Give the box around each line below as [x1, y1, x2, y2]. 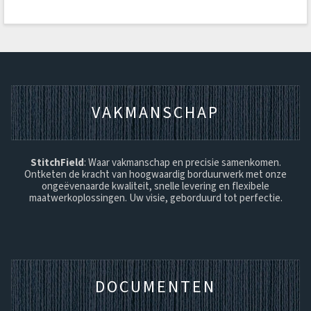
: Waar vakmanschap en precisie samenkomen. [83, 155, 281, 169]
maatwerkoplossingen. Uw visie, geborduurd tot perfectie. [28, 190, 283, 205]
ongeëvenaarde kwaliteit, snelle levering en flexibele [42, 178, 269, 193]
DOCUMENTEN [95, 275, 216, 298]
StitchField [30, 155, 84, 169]
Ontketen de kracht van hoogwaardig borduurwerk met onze [24, 167, 287, 181]
